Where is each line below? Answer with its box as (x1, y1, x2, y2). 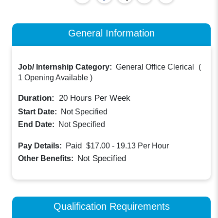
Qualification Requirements (53, 200, 170, 212)
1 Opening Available (18, 73, 89, 82)
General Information (68, 27, 155, 38)
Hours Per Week (68, 93, 131, 103)
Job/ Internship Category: (18, 63, 114, 72)
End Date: (18, 120, 57, 129)
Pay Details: (18, 142, 64, 150)
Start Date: (18, 108, 59, 116)
